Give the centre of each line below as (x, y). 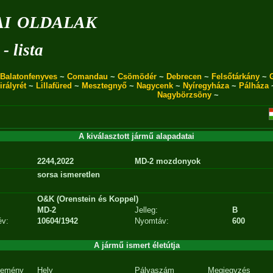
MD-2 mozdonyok (168, 161)
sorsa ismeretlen (69, 175)
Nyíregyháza (206, 86)
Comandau (87, 76)
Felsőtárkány (236, 76)
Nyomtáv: (152, 221)
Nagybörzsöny (184, 95)
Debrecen (184, 76)
